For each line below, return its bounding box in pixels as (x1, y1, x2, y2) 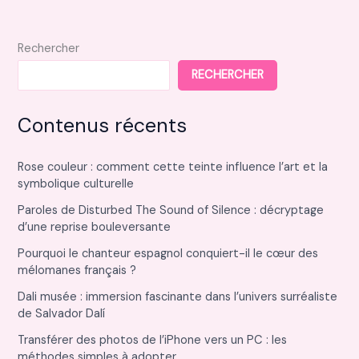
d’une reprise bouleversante (18, 219, 171, 235)
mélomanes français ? (18, 262, 137, 278)
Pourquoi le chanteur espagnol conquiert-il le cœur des (18, 245, 319, 261)
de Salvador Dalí (18, 305, 106, 321)
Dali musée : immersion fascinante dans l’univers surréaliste (18, 288, 338, 305)
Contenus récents (18, 111, 188, 139)
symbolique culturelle (18, 175, 135, 192)
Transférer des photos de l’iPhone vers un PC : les (18, 332, 288, 348)
